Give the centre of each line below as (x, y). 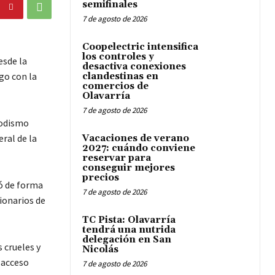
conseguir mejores (129, 168)
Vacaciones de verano (136, 139)
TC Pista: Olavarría (129, 220)
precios (101, 178)
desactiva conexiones (134, 67)
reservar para (117, 158)
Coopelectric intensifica (140, 47)
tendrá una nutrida (129, 230)
